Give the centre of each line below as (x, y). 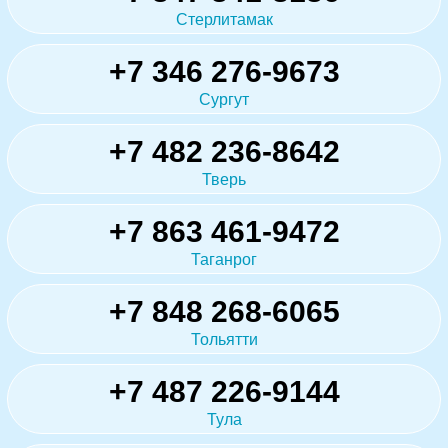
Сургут (224, 100)
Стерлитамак (224, 20)
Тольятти (224, 340)
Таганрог (224, 260)
